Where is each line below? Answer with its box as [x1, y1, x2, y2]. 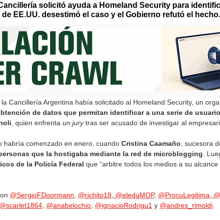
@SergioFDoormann [10, 191, 74, 199]
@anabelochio [46, 201, 91, 209]
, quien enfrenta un [11, 119, 72, 127]
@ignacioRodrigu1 [95, 201, 152, 209]
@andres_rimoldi [160, 201, 213, 209]
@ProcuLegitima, [158, 191, 214, 199]
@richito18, [78, 191, 115, 199]
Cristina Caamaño [121, 139, 181, 147]
